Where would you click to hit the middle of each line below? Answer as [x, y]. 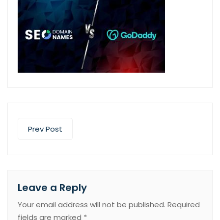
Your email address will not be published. [92, 205]
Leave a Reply [52, 188]
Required [184, 205]
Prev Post [45, 129]
